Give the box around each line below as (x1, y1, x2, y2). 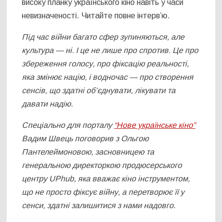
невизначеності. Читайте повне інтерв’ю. (22, 11, 172, 20)
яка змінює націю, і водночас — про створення (22, 72, 194, 81)
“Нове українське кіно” (114, 120, 196, 129)
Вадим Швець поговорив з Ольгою (22, 134, 149, 143)
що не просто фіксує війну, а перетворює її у (22, 187, 185, 196)
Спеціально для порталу (22, 120, 114, 129)
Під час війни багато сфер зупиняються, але (22, 32, 185, 41)
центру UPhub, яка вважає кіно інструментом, (22, 174, 190, 183)
